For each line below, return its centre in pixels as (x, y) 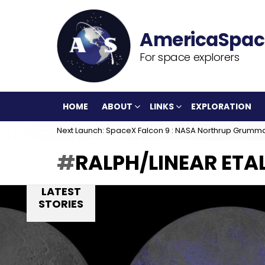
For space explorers (190, 57)
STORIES (61, 204)
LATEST (61, 191)
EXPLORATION (221, 106)
